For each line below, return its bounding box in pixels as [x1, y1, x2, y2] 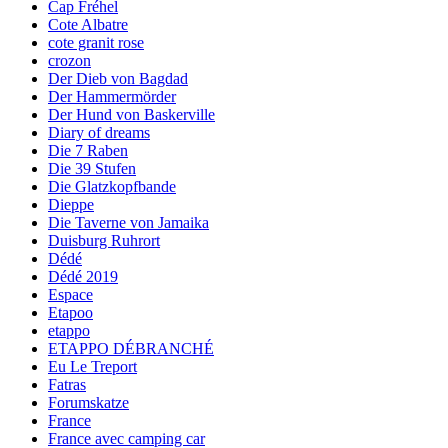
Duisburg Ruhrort [48, 231, 160, 249]
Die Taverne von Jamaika [48, 213, 209, 231]
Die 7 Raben [48, 141, 128, 159]
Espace [48, 285, 93, 303]
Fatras [48, 375, 86, 393]
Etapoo [48, 303, 93, 321]
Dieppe [48, 195, 94, 213]
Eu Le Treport [48, 357, 137, 375]
